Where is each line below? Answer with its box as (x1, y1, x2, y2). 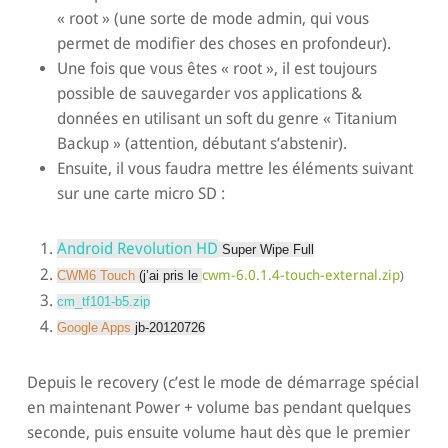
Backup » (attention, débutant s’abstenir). (56, 134, 347, 154)
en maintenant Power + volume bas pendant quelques (26, 398, 411, 418)
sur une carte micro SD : (56, 184, 225, 204)
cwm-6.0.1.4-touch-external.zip (201, 267, 400, 284)
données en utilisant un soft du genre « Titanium (56, 109, 397, 129)
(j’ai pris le (134, 268, 202, 284)
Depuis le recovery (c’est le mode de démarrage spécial (26, 373, 419, 393)
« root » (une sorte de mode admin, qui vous (56, 9, 369, 29)
